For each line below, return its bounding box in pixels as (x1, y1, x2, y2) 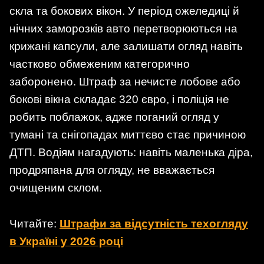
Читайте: (9, 217, 60, 230)
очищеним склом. (9, 181, 102, 194)
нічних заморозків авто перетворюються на (9, 22, 237, 35)
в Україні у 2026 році (9, 235, 123, 248)
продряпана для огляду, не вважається (9, 163, 214, 176)
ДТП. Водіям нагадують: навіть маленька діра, (9, 146, 253, 159)
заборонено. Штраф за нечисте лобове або (9, 75, 240, 88)
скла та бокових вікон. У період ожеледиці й (9, 4, 239, 17)
